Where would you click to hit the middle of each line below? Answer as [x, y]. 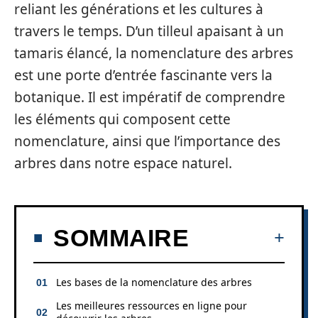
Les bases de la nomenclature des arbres [154, 282]
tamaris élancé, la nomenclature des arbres [154, 53]
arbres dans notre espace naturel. [123, 163]
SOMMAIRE [121, 237]
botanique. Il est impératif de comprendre [150, 97]
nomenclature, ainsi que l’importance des [147, 141]
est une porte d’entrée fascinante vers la [143, 75]
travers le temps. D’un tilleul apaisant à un [149, 31]
